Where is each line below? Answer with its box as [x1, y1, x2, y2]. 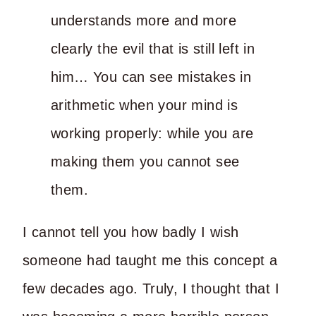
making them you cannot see [51, 153, 240, 169]
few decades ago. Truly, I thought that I [23, 280, 279, 296]
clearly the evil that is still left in [51, 40, 255, 56]
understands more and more [51, 12, 236, 28]
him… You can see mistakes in [51, 68, 252, 85]
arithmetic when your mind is [51, 97, 238, 113]
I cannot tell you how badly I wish [23, 224, 239, 240]
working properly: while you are [51, 125, 254, 141]
